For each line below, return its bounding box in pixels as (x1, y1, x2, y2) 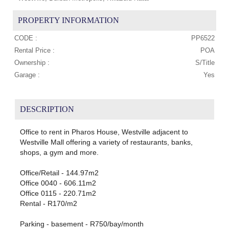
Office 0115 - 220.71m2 (19, 189, 96, 198)
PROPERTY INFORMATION (18, 16, 119, 25)
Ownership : (14, 59, 50, 67)
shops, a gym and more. (19, 148, 99, 157)
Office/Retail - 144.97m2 (19, 169, 99, 177)
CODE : (14, 34, 37, 42)
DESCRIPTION (19, 105, 74, 114)
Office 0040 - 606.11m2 (19, 179, 96, 188)
